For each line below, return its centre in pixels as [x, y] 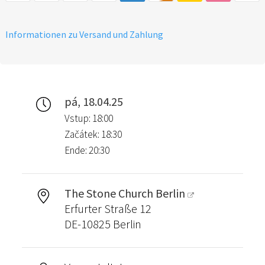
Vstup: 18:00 [88, 118]
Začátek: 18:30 [93, 134]
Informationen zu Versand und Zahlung [84, 34]
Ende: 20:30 [87, 150]
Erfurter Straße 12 [108, 208]
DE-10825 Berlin [103, 224]
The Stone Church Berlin [125, 193]
